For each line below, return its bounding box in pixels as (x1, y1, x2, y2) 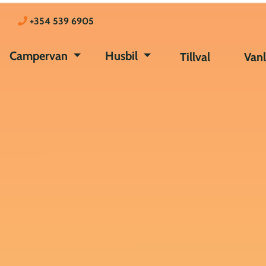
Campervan (9, 49, 71, 63)
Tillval (179, 49, 210, 64)
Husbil (104, 49, 141, 63)
